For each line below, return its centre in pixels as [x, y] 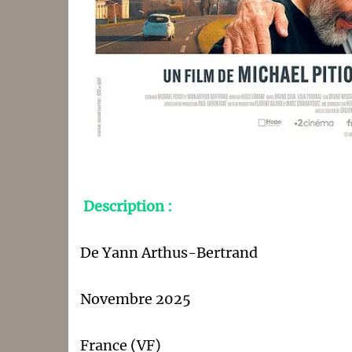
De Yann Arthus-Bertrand [169, 252]
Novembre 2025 [136, 299]
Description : [127, 206]
